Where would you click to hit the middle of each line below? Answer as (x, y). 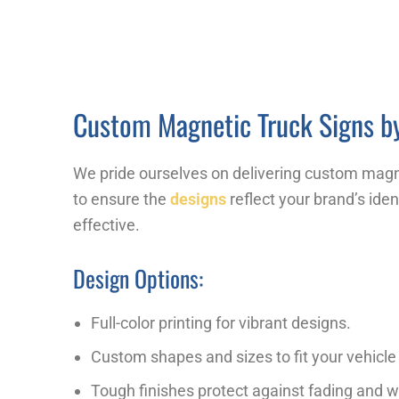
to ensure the (122, 199)
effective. (106, 224)
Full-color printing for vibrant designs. (221, 322)
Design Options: (138, 278)
